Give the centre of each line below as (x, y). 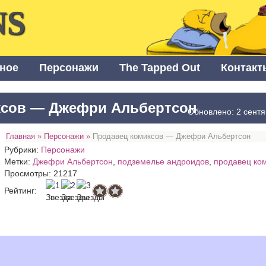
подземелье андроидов (164, 162)
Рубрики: (23, 150)
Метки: (19, 162)
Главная (21, 137)
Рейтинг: (21, 190)
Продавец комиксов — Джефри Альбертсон (172, 137)
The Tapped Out (160, 68)
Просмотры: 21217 (41, 174)
